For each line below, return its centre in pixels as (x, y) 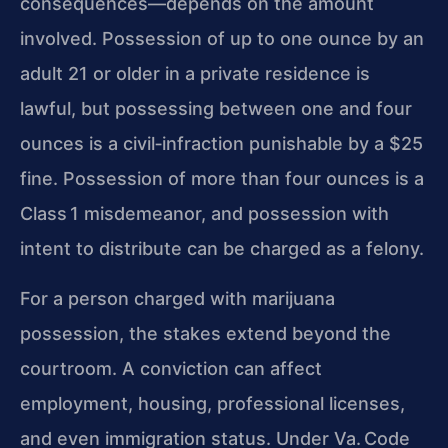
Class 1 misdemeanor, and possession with (204, 214)
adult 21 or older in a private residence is (195, 74)
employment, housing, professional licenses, (212, 403)
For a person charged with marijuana (177, 298)
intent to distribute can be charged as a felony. (222, 249)
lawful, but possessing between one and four (216, 109)
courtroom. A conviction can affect (171, 368)
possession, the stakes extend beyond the (205, 333)
